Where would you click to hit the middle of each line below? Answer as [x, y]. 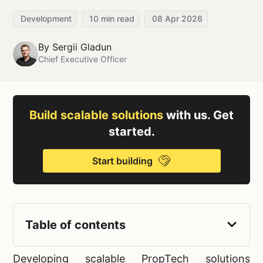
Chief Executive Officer [82, 59]
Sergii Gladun [82, 47]
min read [117, 18]
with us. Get [200, 115]
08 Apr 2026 [177, 18]
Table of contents [75, 225]
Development [46, 18]
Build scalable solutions [98, 115]
